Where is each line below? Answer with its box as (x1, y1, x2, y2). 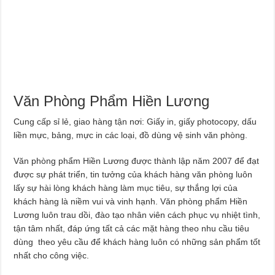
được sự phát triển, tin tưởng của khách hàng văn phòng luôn (14, 169, 253, 179)
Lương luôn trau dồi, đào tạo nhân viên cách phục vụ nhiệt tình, (14, 209, 261, 220)
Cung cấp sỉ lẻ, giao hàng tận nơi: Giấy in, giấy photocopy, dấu (14, 116, 257, 126)
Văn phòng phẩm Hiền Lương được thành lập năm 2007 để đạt (14, 155, 260, 166)
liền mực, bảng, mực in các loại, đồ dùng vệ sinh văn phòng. (14, 130, 248, 140)
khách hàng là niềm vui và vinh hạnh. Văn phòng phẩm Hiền (14, 196, 248, 206)
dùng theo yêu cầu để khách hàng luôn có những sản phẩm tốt (14, 236, 261, 247)
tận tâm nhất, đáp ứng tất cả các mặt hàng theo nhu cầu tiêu (14, 223, 250, 233)
